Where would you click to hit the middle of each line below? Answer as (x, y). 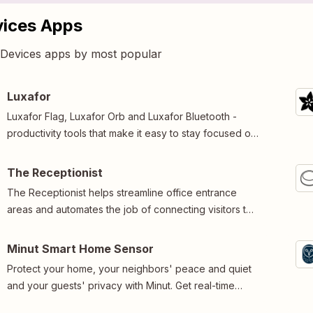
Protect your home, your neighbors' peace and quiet (129, 268)
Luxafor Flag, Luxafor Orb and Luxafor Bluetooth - (122, 116)
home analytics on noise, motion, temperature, (113, 302)
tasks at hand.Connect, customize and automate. (118, 150)
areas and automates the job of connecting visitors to (130, 209)
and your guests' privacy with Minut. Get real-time (121, 285)
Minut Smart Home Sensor (80, 248)
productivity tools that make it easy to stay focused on (132, 133)
